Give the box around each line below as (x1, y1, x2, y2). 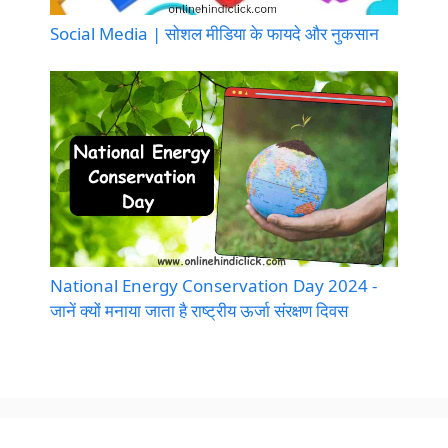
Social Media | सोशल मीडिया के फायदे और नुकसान (50, 21, 379, 45)
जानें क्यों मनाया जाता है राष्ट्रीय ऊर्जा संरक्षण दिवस (50, 298, 348, 322)
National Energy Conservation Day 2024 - (50, 273, 377, 297)
